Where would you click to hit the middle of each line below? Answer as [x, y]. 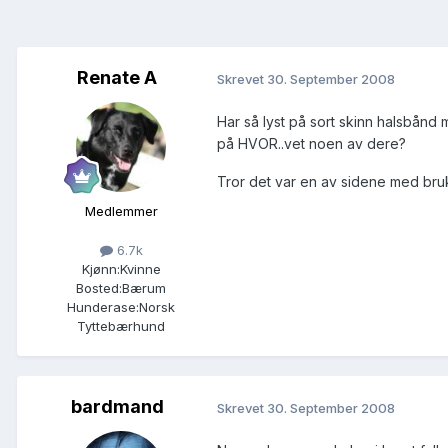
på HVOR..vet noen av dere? [311, 144]
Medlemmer [121, 211]
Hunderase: [103, 307]
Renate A [117, 78]
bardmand [117, 407]
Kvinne [140, 269]
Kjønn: [100, 269]
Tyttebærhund [121, 326]
